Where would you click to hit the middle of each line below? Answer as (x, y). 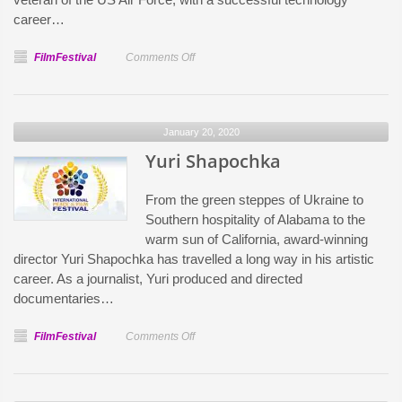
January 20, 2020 (201, 132)
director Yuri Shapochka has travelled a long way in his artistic (194, 259)
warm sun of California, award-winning (257, 239)
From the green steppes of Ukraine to (254, 200)
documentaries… (64, 298)
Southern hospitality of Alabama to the (255, 219)
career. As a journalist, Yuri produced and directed (158, 279)
